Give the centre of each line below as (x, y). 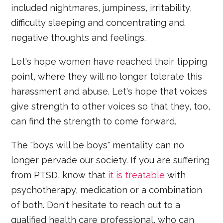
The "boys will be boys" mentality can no (98, 145)
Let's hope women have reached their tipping (109, 62)
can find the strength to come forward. (94, 121)
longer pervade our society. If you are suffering (111, 160)
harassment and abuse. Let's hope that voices (109, 92)
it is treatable (137, 175)
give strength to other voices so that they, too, (111, 107)
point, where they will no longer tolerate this (107, 77)
